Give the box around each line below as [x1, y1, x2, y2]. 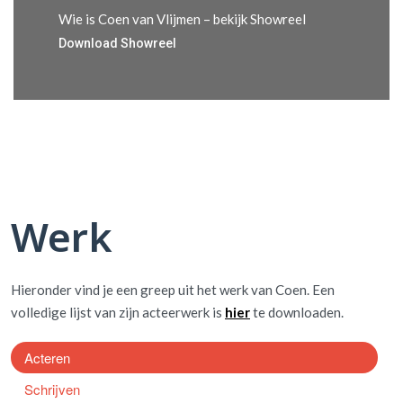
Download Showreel [58, 36, 176, 50]
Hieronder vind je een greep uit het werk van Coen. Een [11, 282, 335, 298]
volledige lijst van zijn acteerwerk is [11, 304, 225, 320]
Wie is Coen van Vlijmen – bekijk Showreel [58, 11, 306, 27]
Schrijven [24, 380, 80, 399]
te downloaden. [250, 304, 346, 320]
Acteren [24, 348, 70, 367]
